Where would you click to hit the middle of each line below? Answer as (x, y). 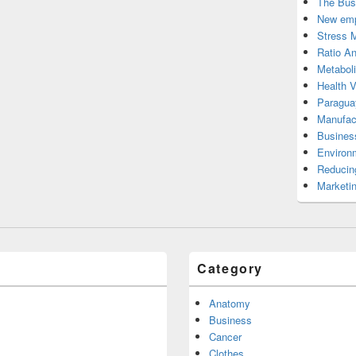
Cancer (226, 337)
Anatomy (230, 303)
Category (230, 268)
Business (231, 320)
